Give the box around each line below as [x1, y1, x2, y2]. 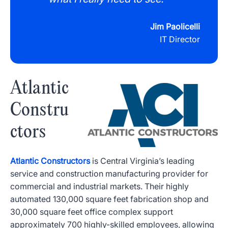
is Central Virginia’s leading [92, 156, 194, 166]
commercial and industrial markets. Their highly [10, 181, 189, 192]
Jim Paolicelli [150, 21, 200, 32]
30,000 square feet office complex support [10, 207, 173, 217]
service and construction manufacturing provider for [10, 168, 208, 179]
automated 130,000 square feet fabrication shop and [10, 194, 209, 205]
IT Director [160, 34, 200, 44]
